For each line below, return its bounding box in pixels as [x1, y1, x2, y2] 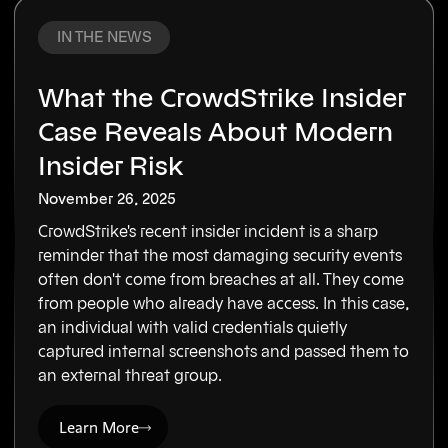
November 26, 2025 [38, 192, 177, 208]
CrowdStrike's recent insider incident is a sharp [38, 223, 379, 240]
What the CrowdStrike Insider [38, 86, 406, 113]
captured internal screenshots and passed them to [38, 343, 410, 360]
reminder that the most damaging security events [38, 247, 403, 264]
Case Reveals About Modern [38, 120, 394, 147]
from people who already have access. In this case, [38, 295, 410, 312]
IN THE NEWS [56, 30, 152, 46]
